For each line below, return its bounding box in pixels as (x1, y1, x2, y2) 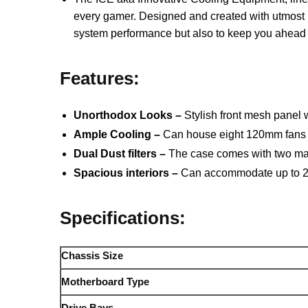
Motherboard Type (61, 276, 150, 288)
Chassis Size (61, 250, 124, 262)
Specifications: (60, 208, 186, 228)
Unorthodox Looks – (74, 109, 182, 121)
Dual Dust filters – (74, 148, 166, 159)
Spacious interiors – (74, 167, 179, 179)
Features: (60, 69, 140, 88)
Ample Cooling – (74, 129, 161, 140)
